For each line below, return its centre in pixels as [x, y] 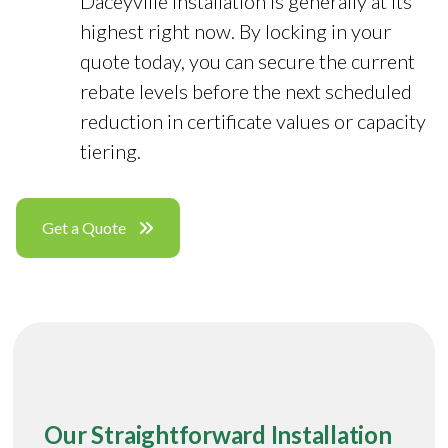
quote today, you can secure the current [247, 60]
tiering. [110, 150]
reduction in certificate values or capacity [253, 120]
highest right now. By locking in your [235, 30]
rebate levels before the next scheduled [246, 90]
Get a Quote [84, 227]
